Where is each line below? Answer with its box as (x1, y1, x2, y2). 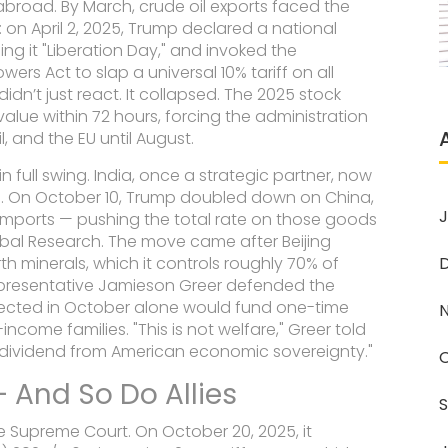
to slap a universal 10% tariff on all (71, 61, 335, 85)
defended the (222, 274, 336, 298)
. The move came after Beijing (101, 230, 332, 254)
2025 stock (257, 83, 342, 107)
